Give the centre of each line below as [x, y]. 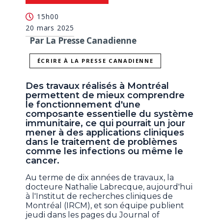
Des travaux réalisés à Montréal [97, 86]
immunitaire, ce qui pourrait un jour [106, 124]
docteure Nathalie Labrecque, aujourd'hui [109, 187]
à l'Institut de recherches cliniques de [99, 196]
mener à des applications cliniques [105, 133]
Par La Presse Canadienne [83, 40]
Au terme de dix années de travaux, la [100, 178]
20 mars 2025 [50, 27]
